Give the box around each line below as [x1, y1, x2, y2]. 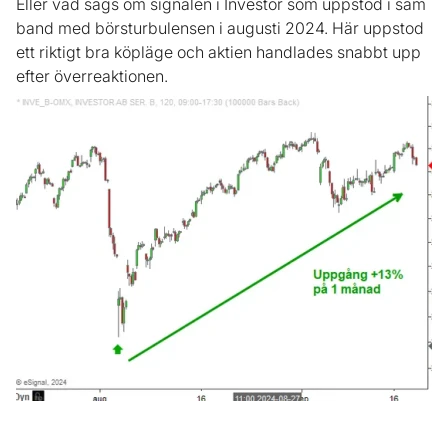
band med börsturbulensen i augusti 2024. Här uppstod [16, 18, 424, 39]
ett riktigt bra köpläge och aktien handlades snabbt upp [16, 42, 421, 63]
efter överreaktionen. [16, 66, 172, 87]
